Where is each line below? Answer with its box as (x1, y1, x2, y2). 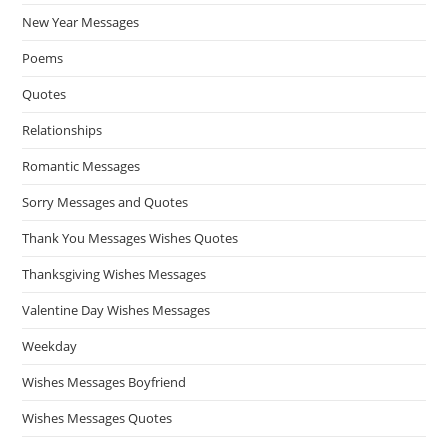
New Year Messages (22, 13, 140, 32)
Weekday (22, 337, 78, 356)
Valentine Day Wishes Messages (22, 301, 211, 320)
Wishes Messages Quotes (22, 409, 173, 428)
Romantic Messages (22, 157, 141, 176)
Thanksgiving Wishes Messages (22, 265, 207, 284)
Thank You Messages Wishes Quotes (22, 229, 239, 248)
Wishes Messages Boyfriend (22, 373, 187, 392)
